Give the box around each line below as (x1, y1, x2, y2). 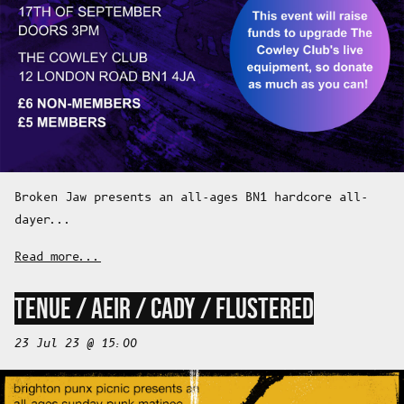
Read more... (14, 250, 101, 266)
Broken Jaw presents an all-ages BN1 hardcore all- (14, 190, 368, 207)
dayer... (14, 213, 72, 229)
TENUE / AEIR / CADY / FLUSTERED (14, 292, 314, 326)
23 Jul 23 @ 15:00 (14, 336, 137, 353)
